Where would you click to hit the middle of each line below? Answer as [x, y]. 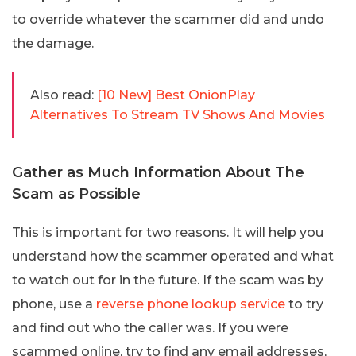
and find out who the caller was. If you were [150, 328]
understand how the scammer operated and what [173, 257]
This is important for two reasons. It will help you [168, 233]
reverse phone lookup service [191, 304]
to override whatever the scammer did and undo [168, 20]
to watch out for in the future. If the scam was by [168, 281]
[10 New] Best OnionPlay [176, 95]
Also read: [62, 95]
